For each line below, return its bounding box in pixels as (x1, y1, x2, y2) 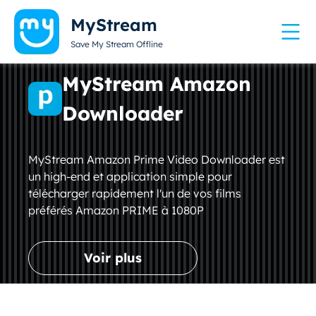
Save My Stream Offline (71, 39, 163, 49)
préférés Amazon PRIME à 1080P (28, 203, 205, 217)
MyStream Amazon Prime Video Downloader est (28, 152, 286, 166)
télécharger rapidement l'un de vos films (28, 186, 242, 200)
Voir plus (84, 250, 142, 266)
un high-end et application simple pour (28, 169, 233, 183)
